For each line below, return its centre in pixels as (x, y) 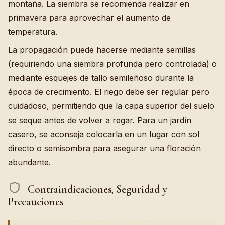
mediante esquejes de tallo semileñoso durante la (101, 78)
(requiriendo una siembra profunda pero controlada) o (113, 64)
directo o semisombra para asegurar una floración (104, 148)
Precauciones (36, 202)
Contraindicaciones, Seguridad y (96, 189)
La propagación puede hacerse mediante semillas (102, 49)
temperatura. (33, 31)
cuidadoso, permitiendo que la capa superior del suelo (111, 106)
